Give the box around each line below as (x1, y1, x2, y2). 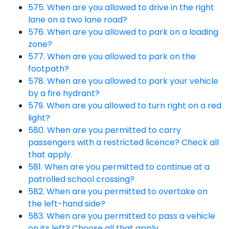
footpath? (28, 62, 69, 75)
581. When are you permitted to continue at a (28, 161, 210, 173)
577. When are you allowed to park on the (28, 50, 196, 62)
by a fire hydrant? (28, 87, 100, 99)
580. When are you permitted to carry (28, 124, 181, 136)
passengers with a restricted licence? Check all (28, 136, 219, 148)
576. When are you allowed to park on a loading (28, 26, 218, 38)
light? (28, 111, 50, 124)
